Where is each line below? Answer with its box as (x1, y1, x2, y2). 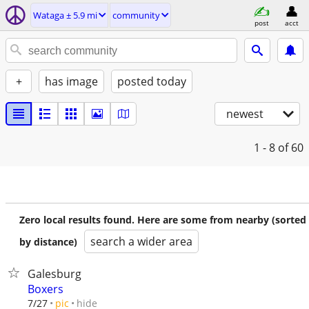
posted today (117, 74, 186, 89)
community (112, 9, 160, 21)
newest (226, 106, 263, 121)
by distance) (19, 235, 77, 248)
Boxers (28, 281, 63, 297)
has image (45, 74, 98, 89)
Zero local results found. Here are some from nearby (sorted (19, 213, 306, 226)
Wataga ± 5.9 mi (33, 9, 97, 21)
